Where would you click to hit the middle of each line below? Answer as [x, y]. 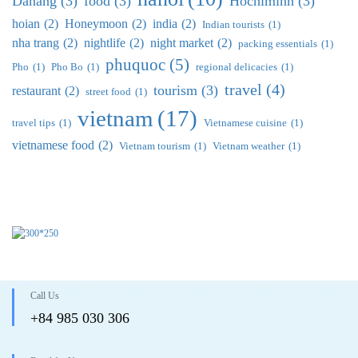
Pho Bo [67, 67]
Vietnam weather [249, 146]
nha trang [36, 43]
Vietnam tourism [155, 146]
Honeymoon [96, 24]
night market [182, 43]
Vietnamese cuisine [245, 123]
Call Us [45, 296]
